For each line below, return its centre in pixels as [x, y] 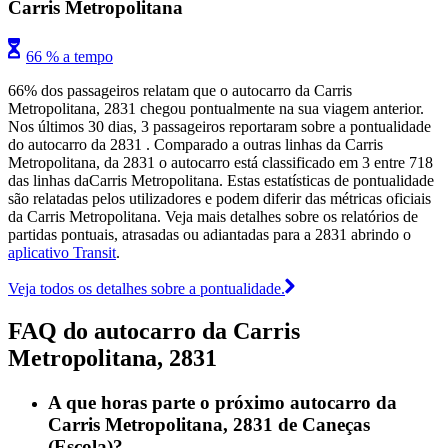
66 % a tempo [69, 57]
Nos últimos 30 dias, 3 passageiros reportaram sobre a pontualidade [219, 127]
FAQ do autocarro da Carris [154, 330]
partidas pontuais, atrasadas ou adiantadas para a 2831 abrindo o [209, 235]
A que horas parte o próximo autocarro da [222, 402]
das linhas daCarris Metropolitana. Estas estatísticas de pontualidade [221, 181]
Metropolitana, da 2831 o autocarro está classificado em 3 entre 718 [220, 163]
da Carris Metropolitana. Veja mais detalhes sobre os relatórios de [213, 217]
